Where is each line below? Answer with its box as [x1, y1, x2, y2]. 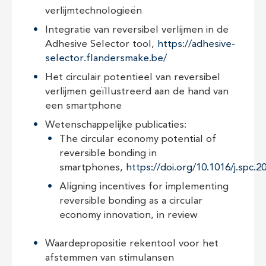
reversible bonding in [59, 148, 157, 159]
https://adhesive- [157, 39, 235, 49]
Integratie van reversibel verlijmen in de [45, 25, 229, 35]
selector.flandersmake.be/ [45, 53, 170, 64]
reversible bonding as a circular [59, 196, 202, 206]
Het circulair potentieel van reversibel [45, 72, 220, 83]
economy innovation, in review [59, 210, 198, 220]
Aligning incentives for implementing [59, 182, 229, 192]
